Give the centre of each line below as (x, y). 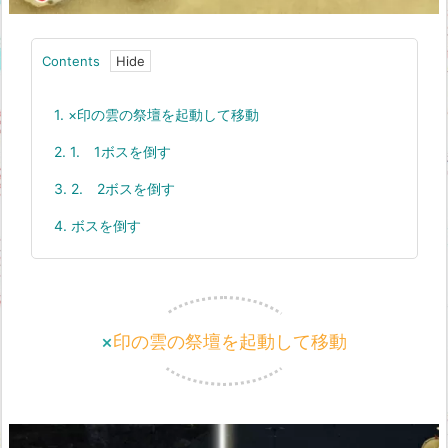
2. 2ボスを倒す (120, 188)
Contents (70, 60)
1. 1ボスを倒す (118, 151)
